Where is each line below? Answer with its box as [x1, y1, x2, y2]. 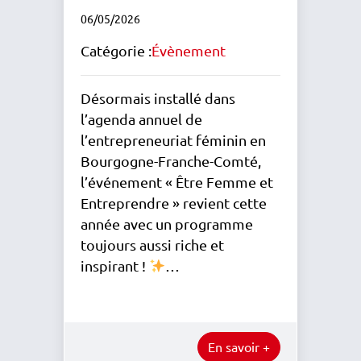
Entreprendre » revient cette [81, 195, 267, 211]
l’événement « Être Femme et [81, 174, 273, 190]
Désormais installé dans [81, 90, 235, 106]
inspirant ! [81, 258, 149, 274]
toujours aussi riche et [81, 237, 224, 253]
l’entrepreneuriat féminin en [81, 132, 266, 148]
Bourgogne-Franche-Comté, [81, 153, 261, 169]
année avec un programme [81, 216, 253, 232]
